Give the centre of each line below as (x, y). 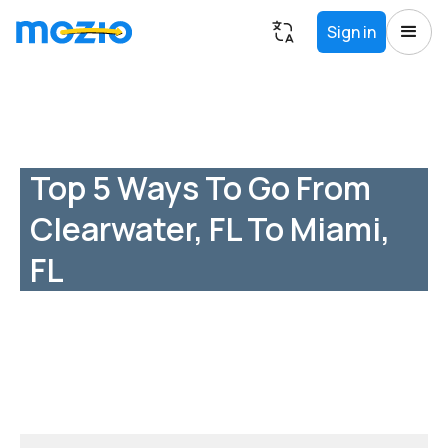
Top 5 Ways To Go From (200, 187)
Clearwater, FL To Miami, (210, 228)
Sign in (351, 32)
